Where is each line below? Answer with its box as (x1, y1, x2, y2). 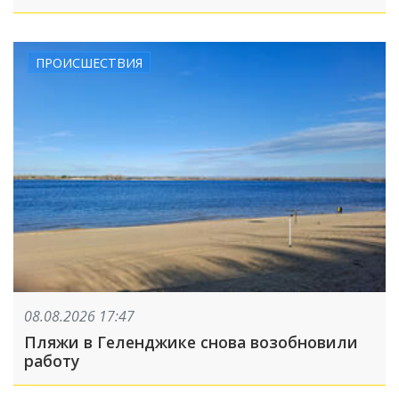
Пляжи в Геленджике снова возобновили (24, 331, 358, 354)
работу (24, 350, 79, 372)
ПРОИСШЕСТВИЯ (36, 54, 142, 72)
